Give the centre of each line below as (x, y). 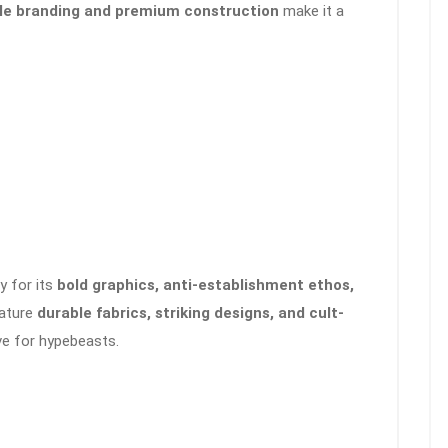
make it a (311, 11)
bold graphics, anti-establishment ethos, (205, 285)
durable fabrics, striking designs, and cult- (190, 313)
